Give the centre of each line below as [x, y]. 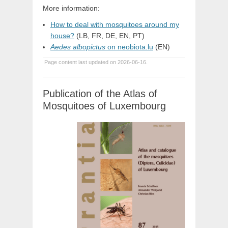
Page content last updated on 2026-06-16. [95, 62]
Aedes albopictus [78, 47]
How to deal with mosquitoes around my [115, 24]
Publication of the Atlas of [100, 94]
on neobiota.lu [129, 47]
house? [62, 36]
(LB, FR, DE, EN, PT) [109, 36]
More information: [71, 8]
